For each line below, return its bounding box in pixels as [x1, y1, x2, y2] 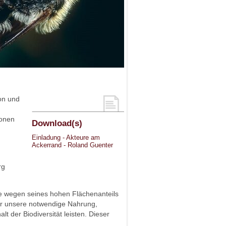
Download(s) [32, 119, 82, 128]
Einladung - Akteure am [32, 134, 100, 141]
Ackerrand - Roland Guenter [32, 141, 113, 149]
